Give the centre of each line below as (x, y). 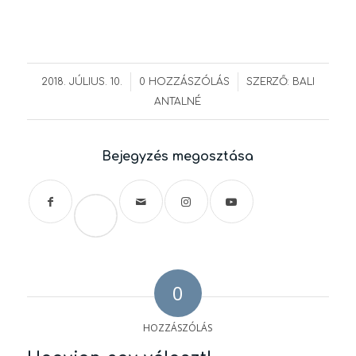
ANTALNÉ (178, 102)
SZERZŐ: (269, 82)
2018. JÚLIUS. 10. (81, 82)
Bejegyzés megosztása (178, 157)
